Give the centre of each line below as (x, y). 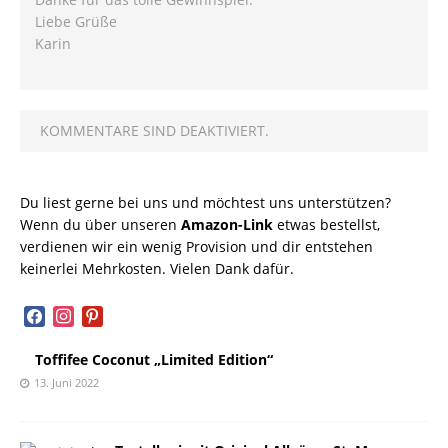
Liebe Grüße (76, 21)
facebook (53, 313)
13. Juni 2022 (66, 382)
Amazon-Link (227, 224)
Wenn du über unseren (100, 224)
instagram (86, 313)
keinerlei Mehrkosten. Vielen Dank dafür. (157, 268)
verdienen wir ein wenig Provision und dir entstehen (196, 246)
